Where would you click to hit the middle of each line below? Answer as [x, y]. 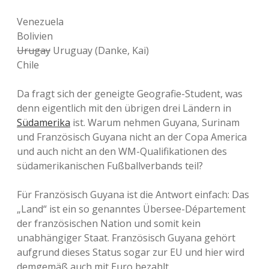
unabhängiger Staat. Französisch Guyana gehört [126, 238]
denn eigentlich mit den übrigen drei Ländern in [124, 108]
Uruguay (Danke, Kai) [100, 50]
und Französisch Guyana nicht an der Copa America [132, 137]
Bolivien [35, 36]
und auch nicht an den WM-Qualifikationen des [122, 151]
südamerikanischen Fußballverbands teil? [110, 166]
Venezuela [40, 22]
